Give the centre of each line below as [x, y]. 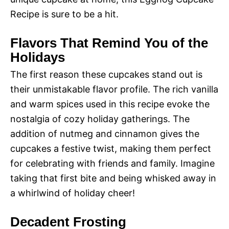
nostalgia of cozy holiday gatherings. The [100, 119]
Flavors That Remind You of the [109, 43]
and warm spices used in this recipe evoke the [110, 104]
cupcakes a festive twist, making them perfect [111, 148]
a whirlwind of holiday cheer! [73, 193]
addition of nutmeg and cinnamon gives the [105, 134]
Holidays [38, 57]
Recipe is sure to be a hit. [64, 14]
